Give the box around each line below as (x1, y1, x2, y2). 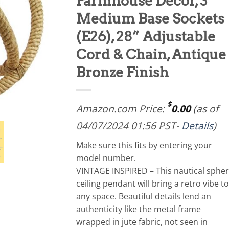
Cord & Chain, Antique (76, 46, 226, 63)
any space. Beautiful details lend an (76, 191, 211, 202)
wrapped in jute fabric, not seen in (76, 216, 208, 227)
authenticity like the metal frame (76, 203, 201, 215)
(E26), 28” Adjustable (76, 28, 215, 45)
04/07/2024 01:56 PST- (76, 119, 181, 132)
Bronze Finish (76, 64, 169, 81)
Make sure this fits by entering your (76, 140, 212, 151)
